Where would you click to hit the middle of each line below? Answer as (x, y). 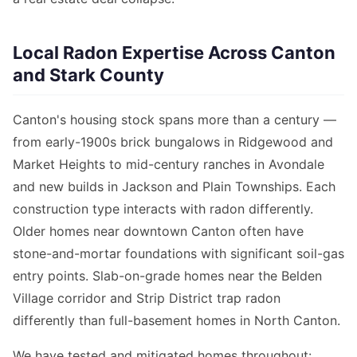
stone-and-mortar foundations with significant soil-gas (178, 254)
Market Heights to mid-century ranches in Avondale (169, 165)
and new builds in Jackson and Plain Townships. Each (174, 187)
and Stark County (88, 75)
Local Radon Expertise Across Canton (174, 53)
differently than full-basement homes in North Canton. (177, 321)
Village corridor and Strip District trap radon (147, 298)
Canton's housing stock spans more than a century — (175, 120)
